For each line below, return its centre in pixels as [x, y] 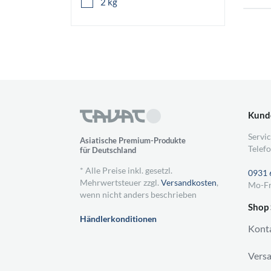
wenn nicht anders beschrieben [138, 194]
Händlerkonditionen [118, 219]
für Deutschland [108, 150]
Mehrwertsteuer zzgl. [120, 182]
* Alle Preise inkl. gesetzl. [126, 170]
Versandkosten [189, 182]
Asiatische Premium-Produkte [133, 140]
